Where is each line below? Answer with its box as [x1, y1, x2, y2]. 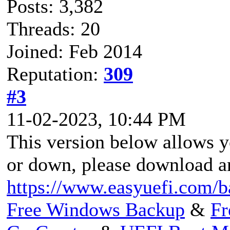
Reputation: [7, 63, 104, 85]
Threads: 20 [7, 17, 100, 40]
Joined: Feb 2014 [7, 40, 142, 62]
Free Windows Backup [7, 198, 185, 220]
